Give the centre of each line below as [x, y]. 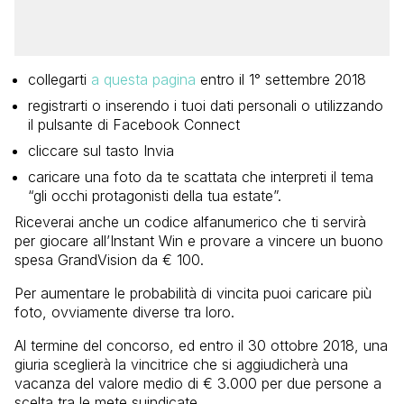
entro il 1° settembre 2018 [281, 80]
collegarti [60, 80]
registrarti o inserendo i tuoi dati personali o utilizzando [206, 106]
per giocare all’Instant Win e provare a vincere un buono [199, 241]
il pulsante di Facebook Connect [134, 125]
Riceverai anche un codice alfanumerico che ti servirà [190, 222]
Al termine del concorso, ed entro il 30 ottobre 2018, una [201, 346]
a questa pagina [143, 80]
